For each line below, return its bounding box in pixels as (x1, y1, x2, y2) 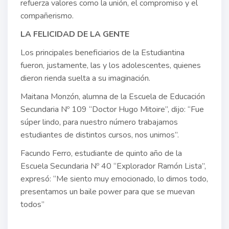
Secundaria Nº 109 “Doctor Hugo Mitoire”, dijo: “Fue (20, 104, 204, 116)
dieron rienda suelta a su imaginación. (20, 73, 150, 84)
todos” (20, 199, 44, 211)
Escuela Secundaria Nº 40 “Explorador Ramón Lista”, (20, 161, 206, 172)
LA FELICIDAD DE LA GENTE (20, 29, 129, 40)
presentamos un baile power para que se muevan (20, 186, 195, 198)
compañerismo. (20, 10, 74, 22)
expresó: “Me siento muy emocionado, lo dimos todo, (20, 173, 208, 185)
